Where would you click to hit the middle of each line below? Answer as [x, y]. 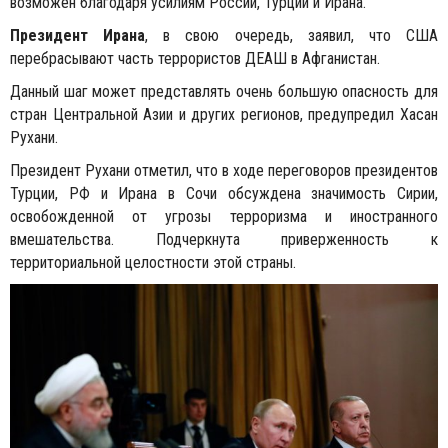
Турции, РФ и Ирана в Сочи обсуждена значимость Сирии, [224, 193]
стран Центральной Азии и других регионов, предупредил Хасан [224, 114]
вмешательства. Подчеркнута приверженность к [224, 239]
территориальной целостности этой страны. [153, 262]
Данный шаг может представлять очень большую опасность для [224, 91]
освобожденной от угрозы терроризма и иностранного [224, 216]
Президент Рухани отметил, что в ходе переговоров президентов [224, 170]
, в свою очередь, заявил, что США [292, 35]
